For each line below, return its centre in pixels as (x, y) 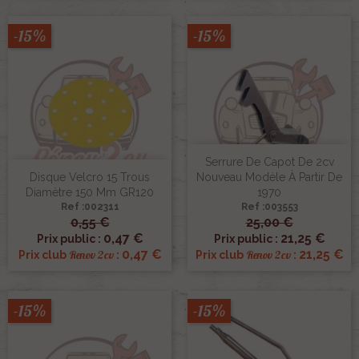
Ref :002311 (90, 206)
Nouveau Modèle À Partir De (269, 177)
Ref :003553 (269, 206)
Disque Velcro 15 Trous (90, 177)
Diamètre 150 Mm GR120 (90, 192)
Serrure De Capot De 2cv (269, 161)
